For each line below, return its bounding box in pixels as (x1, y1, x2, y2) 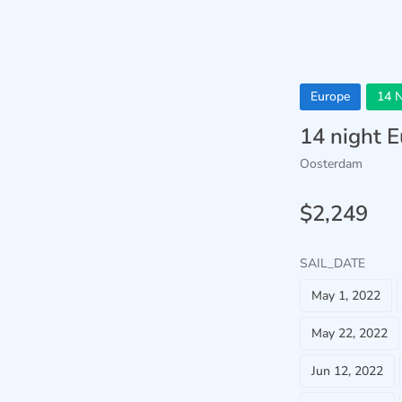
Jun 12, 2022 (311, 363, 383, 380)
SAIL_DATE (300, 255, 365, 272)
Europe (310, 88, 350, 105)
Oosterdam (300, 155, 363, 172)
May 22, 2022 (311, 325, 388, 342)
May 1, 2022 (311, 287, 380, 304)
